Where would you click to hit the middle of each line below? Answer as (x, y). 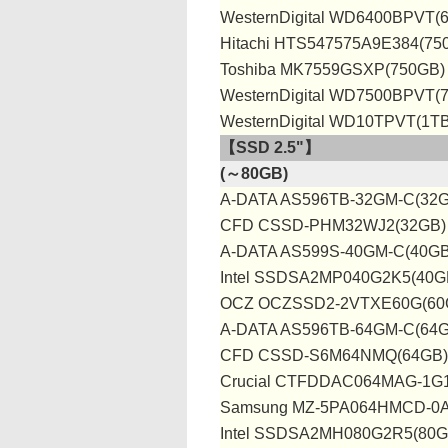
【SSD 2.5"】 (270, 147)
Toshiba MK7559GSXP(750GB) (332, 69)
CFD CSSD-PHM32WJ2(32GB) (333, 225)
